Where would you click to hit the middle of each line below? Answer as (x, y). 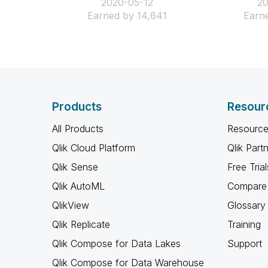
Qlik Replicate (81, 224)
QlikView (71, 205)
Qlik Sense (75, 167)
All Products (78, 129)
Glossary (246, 205)
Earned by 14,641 (127, 15)
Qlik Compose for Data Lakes (116, 243)
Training (244, 224)
